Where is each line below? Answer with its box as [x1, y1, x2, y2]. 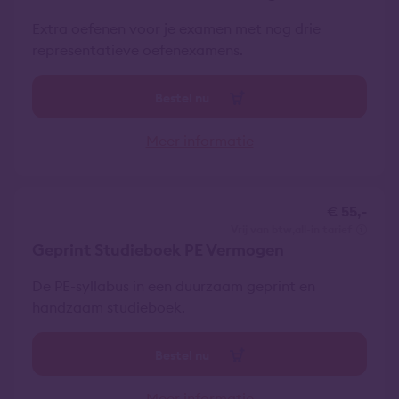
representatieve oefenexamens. [32, 41, 243, 59]
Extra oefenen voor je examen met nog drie [32, 20, 321, 37]
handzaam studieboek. [32, 298, 185, 316]
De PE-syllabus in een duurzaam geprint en [32, 277, 315, 295]
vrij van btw [238, 223, 292, 236]
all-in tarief [295, 223, 352, 236]
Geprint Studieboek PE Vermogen [32, 240, 284, 260]
